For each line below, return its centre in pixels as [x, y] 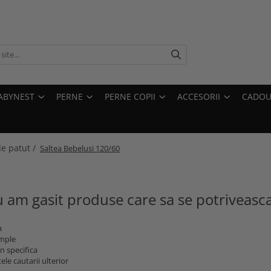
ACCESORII [199, 96]
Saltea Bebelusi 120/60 [80, 148]
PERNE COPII [130, 96]
